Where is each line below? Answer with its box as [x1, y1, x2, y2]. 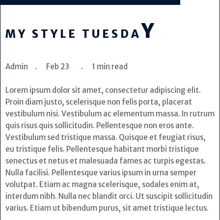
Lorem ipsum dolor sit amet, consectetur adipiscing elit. [5, 85, 201, 95]
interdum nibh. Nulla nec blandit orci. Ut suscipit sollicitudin [5, 191, 213, 201]
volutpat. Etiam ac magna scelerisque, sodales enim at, [5, 179, 199, 189]
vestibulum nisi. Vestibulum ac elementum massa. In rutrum [5, 109, 215, 118]
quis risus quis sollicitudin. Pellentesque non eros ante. [5, 120, 194, 130]
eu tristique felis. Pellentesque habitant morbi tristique [5, 144, 199, 154]
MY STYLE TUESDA [5, 27, 141, 41]
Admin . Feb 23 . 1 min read [5, 62, 151, 72]
